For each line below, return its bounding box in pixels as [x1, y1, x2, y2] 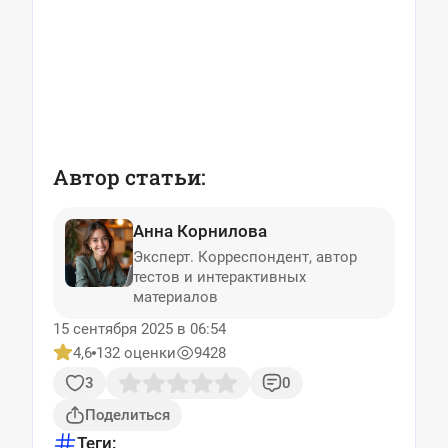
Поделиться [85, 406, 170, 424]
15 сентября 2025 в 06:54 [53, 320, 226, 338]
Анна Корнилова [133, 221, 267, 241]
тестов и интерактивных [133, 268, 306, 286]
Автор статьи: [53, 163, 206, 191]
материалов [133, 288, 218, 306]
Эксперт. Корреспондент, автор [133, 248, 357, 266]
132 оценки [96, 344, 176, 362]
